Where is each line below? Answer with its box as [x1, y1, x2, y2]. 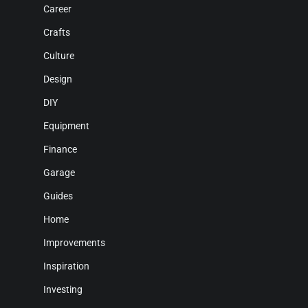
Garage [43, 167, 75, 179]
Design [43, 74, 72, 85]
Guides [43, 190, 73, 202]
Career [43, 3, 71, 15]
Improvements [43, 237, 105, 249]
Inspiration [43, 261, 89, 272]
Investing [43, 284, 82, 296]
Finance [43, 144, 77, 155]
